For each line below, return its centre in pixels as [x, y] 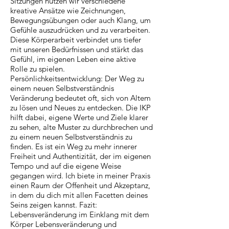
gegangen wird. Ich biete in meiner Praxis [80, 175]
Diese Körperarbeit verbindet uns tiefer [76, 39]
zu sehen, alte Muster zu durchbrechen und [82, 127]
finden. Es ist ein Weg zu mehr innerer [74, 146]
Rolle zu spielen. [38, 68]
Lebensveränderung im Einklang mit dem [80, 214]
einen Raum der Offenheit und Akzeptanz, [80, 185]
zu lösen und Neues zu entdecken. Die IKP [81, 107]
